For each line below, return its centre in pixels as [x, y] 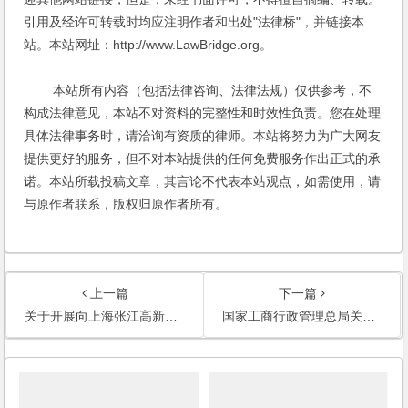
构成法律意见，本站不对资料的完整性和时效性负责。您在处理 [203, 113]
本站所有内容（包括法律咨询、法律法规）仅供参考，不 [198, 91]
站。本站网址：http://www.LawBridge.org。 [148, 45]
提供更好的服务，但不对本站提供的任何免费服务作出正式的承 [203, 159]
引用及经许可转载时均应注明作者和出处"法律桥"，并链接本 [194, 22]
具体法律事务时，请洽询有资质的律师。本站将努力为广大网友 [203, 136]
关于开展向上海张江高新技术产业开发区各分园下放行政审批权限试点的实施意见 [95, 316]
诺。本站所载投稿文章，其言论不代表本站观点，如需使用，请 [203, 182]
